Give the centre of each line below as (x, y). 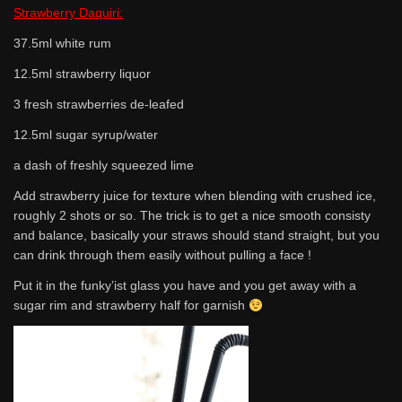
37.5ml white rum (62, 44)
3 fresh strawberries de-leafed (99, 105)
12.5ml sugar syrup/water (86, 135)
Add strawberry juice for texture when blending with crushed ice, (195, 196)
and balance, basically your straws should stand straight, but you (197, 236)
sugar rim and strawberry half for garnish (131, 306)
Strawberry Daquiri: (68, 13)
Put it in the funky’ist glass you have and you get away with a (185, 286)
